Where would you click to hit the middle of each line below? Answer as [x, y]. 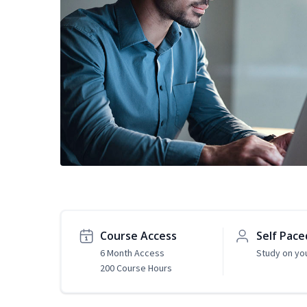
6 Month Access [132, 253]
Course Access [138, 236]
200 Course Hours [136, 268]
